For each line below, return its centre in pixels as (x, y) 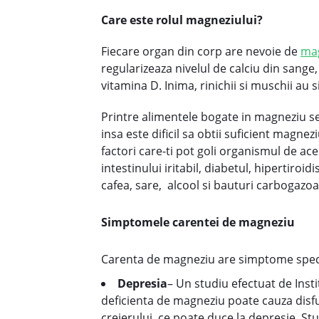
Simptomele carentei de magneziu (198, 222)
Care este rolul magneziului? (182, 20)
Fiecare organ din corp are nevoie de (201, 51)
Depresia (142, 283)
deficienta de (137, 300)
